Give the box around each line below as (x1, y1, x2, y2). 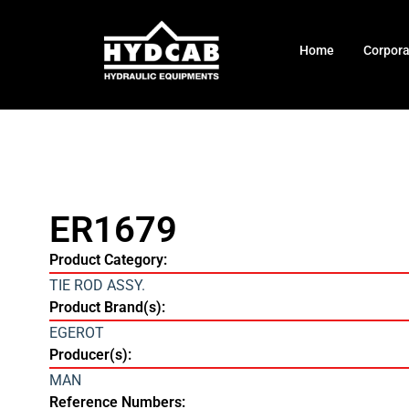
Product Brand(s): (48, 299, 165, 317)
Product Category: (48, 251, 167, 269)
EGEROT (48, 324, 104, 342)
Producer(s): (48, 346, 131, 364)
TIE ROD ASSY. (48, 277, 145, 295)
